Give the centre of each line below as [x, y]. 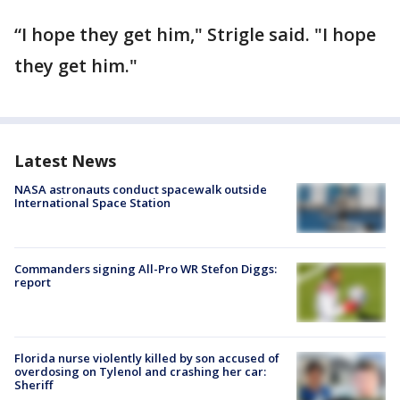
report [33, 283]
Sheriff [33, 384]
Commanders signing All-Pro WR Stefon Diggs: [146, 269]
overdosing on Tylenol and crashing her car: [140, 371]
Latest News [65, 161]
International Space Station [92, 203]
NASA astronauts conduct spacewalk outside [141, 189]
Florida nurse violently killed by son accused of [147, 358]
